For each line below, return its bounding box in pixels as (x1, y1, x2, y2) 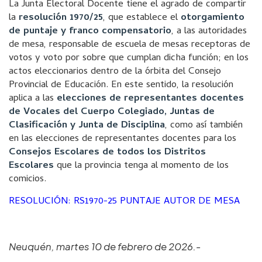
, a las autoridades (171, 23, 247, 40)
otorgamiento (181, 10, 244, 26)
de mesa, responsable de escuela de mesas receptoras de (9, 37, 250, 53)
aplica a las (9, 91, 57, 107)
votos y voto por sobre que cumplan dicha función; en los (9, 50, 249, 67)
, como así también (165, 118, 243, 134)
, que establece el (103, 10, 181, 26)
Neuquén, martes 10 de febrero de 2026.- (9, 240, 201, 253)
